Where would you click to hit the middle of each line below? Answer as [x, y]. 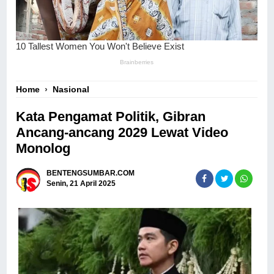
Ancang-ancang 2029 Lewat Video [122, 132]
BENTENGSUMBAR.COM [91, 173]
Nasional [71, 89]
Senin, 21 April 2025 [81, 184]
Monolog [43, 148]
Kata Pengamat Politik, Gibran [111, 116]
